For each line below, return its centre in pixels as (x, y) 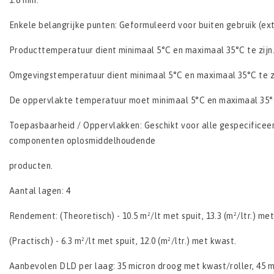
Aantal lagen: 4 (40, 191)
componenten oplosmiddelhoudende (83, 141)
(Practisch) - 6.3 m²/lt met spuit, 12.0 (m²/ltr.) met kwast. (123, 241)
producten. (31, 166)
